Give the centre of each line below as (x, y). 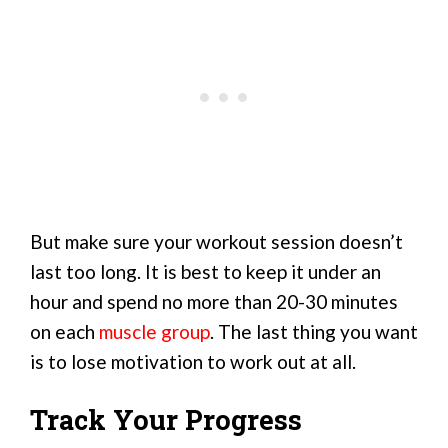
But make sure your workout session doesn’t (216, 242)
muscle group (154, 332)
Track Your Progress (166, 419)
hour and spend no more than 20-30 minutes (214, 302)
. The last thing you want (314, 332)
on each (64, 332)
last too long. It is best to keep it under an (205, 272)
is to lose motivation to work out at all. (193, 362)
